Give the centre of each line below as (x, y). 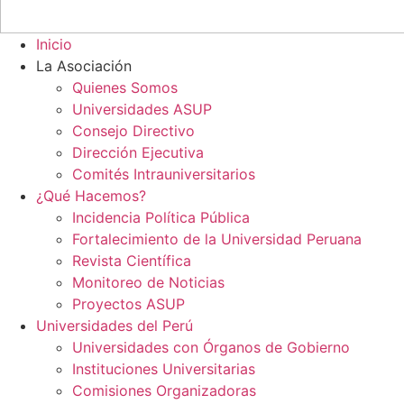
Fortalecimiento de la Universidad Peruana (217, 239)
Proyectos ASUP (129, 304)
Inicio (54, 44)
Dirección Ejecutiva (138, 152)
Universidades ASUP (142, 109)
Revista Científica (132, 261)
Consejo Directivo (133, 131)
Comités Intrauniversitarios (164, 174)
